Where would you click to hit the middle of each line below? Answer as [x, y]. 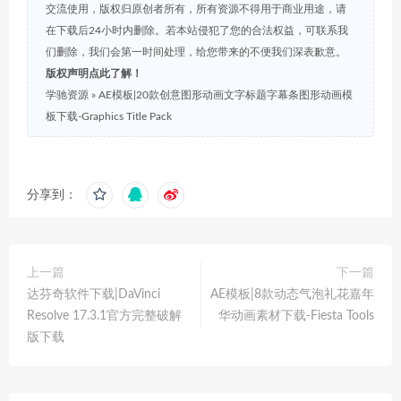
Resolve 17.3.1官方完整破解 [104, 316]
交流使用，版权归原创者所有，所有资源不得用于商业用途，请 [196, 9]
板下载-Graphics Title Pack [109, 116]
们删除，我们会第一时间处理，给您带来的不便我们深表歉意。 [196, 52]
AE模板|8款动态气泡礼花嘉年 [292, 294]
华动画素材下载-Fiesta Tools [296, 316]
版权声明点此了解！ [94, 73]
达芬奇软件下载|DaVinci [94, 294]
